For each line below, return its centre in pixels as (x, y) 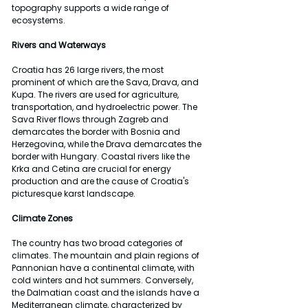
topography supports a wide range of (91, 8)
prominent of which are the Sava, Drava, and (106, 82)
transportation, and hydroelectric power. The (106, 107)
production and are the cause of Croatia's (101, 181)
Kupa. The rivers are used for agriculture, (96, 94)
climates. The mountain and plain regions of (107, 255)
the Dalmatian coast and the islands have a (107, 292)
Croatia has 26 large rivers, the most (89, 69)
